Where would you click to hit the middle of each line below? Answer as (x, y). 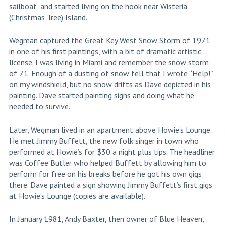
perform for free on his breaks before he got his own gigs (105, 174)
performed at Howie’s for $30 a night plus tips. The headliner (112, 152)
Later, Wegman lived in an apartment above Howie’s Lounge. (110, 130)
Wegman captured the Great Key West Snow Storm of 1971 (109, 40)
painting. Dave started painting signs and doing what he (101, 96)
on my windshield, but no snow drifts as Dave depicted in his (110, 85)
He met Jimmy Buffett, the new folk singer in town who (104, 141)
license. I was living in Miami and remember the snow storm (109, 63)
